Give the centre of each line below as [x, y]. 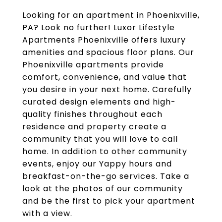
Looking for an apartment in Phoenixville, [111, 15]
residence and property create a [94, 127]
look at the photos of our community [103, 189]
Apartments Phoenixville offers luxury [104, 40]
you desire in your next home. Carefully [107, 89]
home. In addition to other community [105, 151]
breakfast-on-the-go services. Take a [106, 176]
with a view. [47, 213]
